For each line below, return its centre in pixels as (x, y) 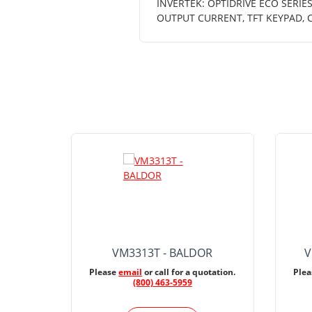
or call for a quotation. (189, 272)
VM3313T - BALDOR (163, 253)
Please (104, 272)
